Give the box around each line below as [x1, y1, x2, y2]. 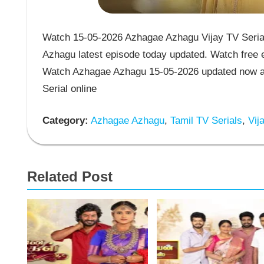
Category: [42, 115, 88, 127]
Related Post [27, 168, 113, 184]
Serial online [42, 82, 97, 94]
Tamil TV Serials [167, 115, 242, 127]
